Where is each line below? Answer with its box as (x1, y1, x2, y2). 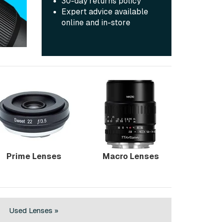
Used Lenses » (9, 206, 58, 215)
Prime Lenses (6, 152, 61, 162)
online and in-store (61, 18, 130, 27)
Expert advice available (61, 7, 148, 16)
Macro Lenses (102, 152, 159, 162)
